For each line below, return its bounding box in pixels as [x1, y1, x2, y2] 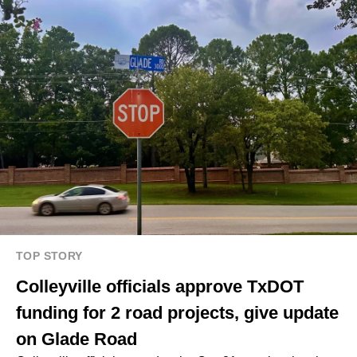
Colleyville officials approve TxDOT [16, 277, 304, 297]
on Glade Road [16, 329, 137, 350]
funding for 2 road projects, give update [16, 303, 339, 324]
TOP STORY [16, 249, 83, 263]
